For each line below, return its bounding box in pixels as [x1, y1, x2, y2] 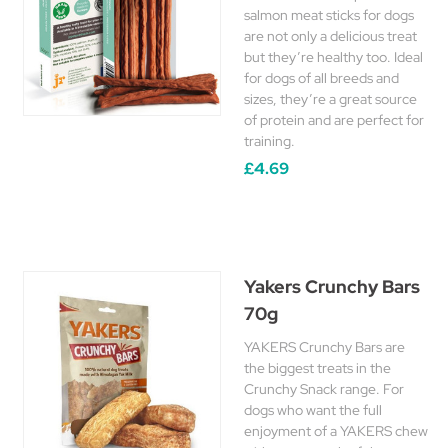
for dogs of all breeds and [244, 69, 399, 87]
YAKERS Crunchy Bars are [244, 338, 405, 356]
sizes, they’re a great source [244, 90, 417, 108]
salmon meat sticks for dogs [244, 6, 414, 24]
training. [244, 132, 295, 150]
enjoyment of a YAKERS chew [244, 422, 428, 440]
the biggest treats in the [244, 359, 391, 377]
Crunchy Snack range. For [244, 380, 404, 398]
